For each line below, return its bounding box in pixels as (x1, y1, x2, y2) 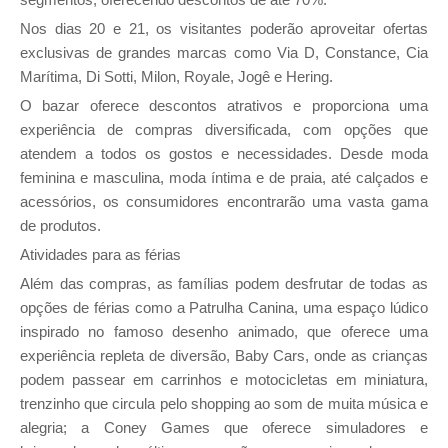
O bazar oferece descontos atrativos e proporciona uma (20, 97, 428, 115)
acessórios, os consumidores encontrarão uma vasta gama (20, 193, 428, 211)
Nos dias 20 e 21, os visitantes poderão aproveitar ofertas (20, 20, 428, 38)
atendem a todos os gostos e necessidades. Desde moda (20, 145, 428, 163)
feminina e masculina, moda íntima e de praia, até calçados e (20, 169, 428, 187)
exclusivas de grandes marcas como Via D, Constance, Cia (20, 44, 428, 62)
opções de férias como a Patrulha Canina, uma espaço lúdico (20, 299, 428, 317)
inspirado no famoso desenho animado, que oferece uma (20, 323, 428, 341)
